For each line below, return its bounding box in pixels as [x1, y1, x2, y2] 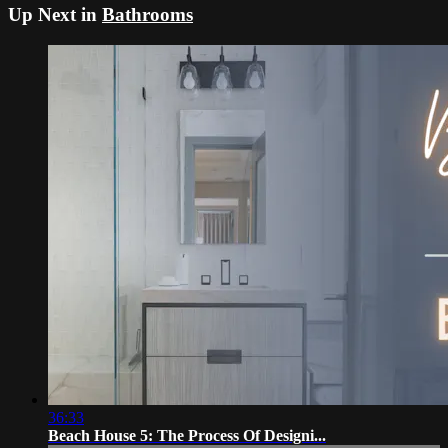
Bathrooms [102, 4, 193, 26]
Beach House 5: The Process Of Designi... [48, 427, 326, 445]
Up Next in [8, 4, 102, 26]
